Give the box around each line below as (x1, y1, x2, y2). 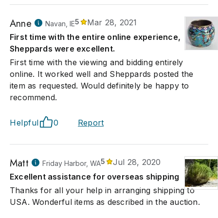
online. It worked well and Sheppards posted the (10, 69, 194, 79)
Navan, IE (45, 19, 75, 28)
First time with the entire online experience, (10, 32, 181, 42)
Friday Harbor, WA (42, 159, 101, 167)
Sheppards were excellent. (10, 44, 115, 54)
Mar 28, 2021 (87, 18, 137, 27)
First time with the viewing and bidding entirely (10, 57, 183, 67)
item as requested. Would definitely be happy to (10, 81, 189, 91)
